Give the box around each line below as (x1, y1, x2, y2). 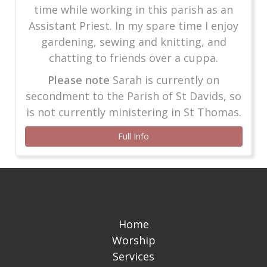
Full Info (118, 130, 149, 142)
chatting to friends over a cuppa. (49, 50, 218, 65)
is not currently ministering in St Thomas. (26, 104, 241, 119)
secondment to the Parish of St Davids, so (26, 88, 241, 103)
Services (113, 249, 154, 264)
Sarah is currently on (110, 72, 219, 87)
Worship (111, 233, 156, 248)
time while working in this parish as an (34, 2, 233, 17)
